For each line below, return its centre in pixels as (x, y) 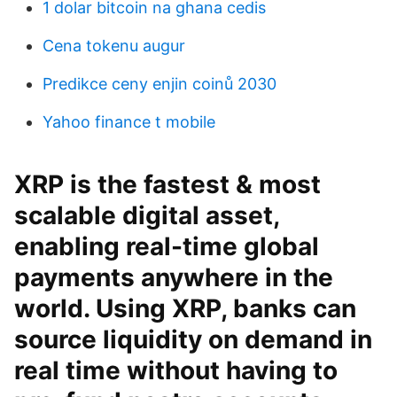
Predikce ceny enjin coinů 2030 (160, 84)
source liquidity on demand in (193, 339)
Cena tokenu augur (114, 46)
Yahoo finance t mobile (129, 122)
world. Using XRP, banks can (185, 308)
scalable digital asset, (147, 215)
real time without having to (176, 370)
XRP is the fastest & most (167, 184)
